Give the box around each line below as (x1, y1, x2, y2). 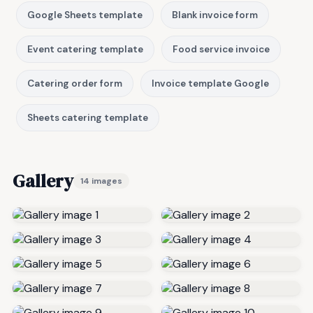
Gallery (13, 168, 73, 194)
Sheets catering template (27, 112, 148, 124)
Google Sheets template (27, 9, 143, 22)
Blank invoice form (172, 9, 258, 22)
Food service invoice (173, 43, 270, 56)
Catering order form (27, 78, 122, 90)
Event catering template (27, 43, 143, 56)
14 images (80, 175, 122, 187)
